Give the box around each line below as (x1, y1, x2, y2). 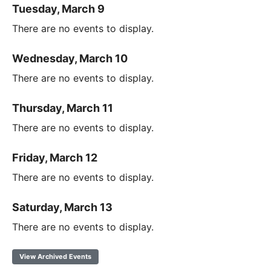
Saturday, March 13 (12, 200, 113, 214)
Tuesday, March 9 (12, 2, 105, 15)
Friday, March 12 (12, 151, 97, 164)
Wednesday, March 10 (12, 51, 128, 65)
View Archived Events (19, 252, 91, 261)
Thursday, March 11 (12, 101, 113, 114)
